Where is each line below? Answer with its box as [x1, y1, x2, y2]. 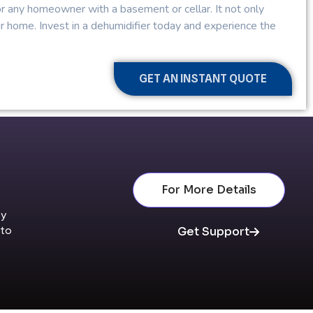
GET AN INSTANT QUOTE [139, 71, 267, 85]
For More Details [161, 182, 256, 197]
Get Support [177, 224, 249, 239]
